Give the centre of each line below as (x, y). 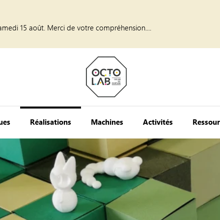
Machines (107, 122)
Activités (158, 122)
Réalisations (51, 122)
